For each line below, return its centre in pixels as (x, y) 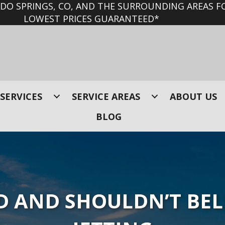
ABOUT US (193, 96)
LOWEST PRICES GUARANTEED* (91, 19)
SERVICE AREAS (106, 96)
